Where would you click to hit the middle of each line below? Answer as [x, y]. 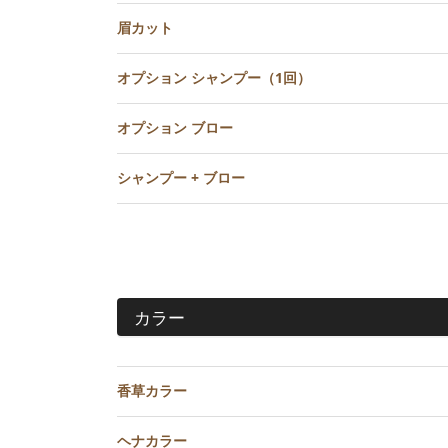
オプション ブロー [175, 128]
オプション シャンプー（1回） [214, 78]
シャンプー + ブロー [181, 178]
